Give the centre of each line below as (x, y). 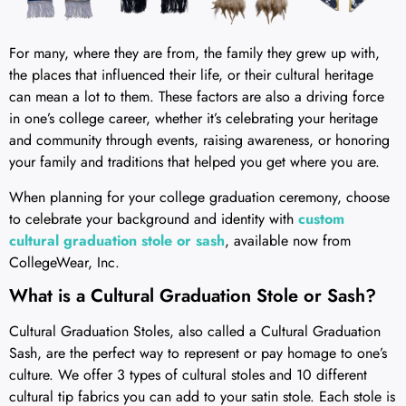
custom (321, 218)
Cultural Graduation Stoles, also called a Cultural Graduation (195, 332)
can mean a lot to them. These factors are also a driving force (197, 97)
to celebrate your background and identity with (154, 218)
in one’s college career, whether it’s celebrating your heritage (193, 119)
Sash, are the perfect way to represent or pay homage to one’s (198, 353)
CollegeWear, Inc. (64, 262)
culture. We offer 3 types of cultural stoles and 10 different (188, 375)
